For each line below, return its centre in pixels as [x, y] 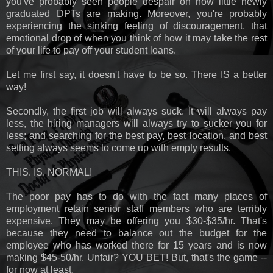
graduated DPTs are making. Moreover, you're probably [136, 13]
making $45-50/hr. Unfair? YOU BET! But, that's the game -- [136, 257]
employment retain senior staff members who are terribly [136, 208]
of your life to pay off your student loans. [91, 50]
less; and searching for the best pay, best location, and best [136, 135]
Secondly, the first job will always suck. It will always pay [136, 111]
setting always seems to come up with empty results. [119, 147]
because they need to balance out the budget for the [136, 233]
